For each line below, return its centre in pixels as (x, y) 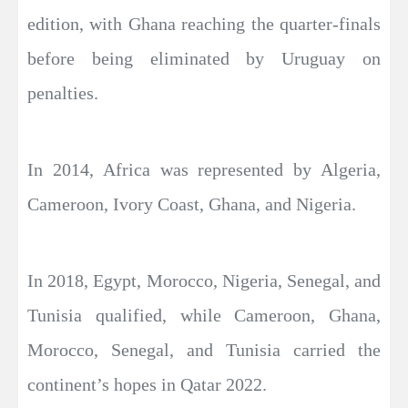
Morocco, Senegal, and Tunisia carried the (204, 350)
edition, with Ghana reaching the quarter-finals (204, 24)
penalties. (63, 93)
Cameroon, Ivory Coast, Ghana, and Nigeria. (192, 204)
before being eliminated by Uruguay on (204, 59)
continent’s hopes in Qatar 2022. (147, 385)
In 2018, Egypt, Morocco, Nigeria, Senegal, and (204, 281)
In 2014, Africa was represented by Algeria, (204, 170)
